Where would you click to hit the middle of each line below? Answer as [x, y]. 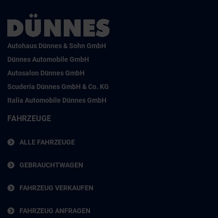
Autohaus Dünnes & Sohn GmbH [57, 46]
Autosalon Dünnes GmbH [46, 73]
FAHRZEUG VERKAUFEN [56, 188]
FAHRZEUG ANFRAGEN [55, 211]
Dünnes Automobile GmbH [48, 60]
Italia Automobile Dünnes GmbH [57, 100]
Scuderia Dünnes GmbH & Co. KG [58, 87]
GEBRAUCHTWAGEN [51, 165]
